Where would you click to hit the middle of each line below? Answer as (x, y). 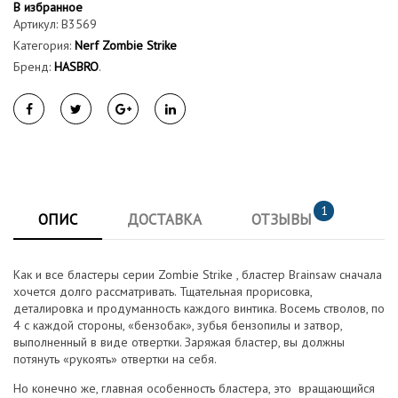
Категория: (44, 45)
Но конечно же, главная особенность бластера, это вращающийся (194, 388)
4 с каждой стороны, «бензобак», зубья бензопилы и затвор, (178, 325)
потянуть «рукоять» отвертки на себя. (115, 358)
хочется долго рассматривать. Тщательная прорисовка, (163, 291)
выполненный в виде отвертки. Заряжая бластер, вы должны (179, 342)
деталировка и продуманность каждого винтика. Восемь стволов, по (199, 308)
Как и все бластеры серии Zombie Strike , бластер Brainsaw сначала (198, 274)
